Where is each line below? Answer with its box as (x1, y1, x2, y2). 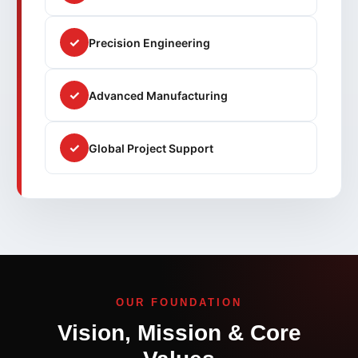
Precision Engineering (89, 35, 210, 50)
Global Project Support (89, 141, 213, 155)
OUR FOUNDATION (116, 296, 242, 309)
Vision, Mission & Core (57, 320, 301, 346)
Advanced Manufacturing (89, 88, 228, 102)
